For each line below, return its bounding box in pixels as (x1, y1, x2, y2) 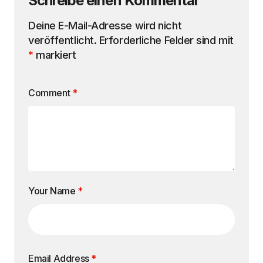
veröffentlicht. (28, 34, 97, 46)
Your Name (28, 185, 77, 197)
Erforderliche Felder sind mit (99, 34, 234, 46)
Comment (28, 87, 72, 99)
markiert (33, 49, 76, 61)
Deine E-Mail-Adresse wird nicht (28, 19, 182, 32)
